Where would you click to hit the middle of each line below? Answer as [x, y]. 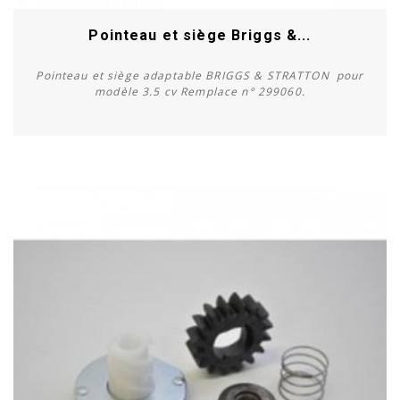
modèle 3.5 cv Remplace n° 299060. [200, 91]
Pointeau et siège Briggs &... [200, 35]
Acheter [200, 184]
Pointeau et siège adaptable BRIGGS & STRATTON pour [200, 75]
